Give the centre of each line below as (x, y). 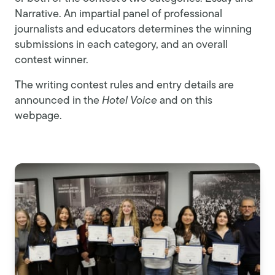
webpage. (38, 117)
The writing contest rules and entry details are (124, 86)
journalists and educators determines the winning (133, 30)
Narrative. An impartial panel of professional (118, 15)
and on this (186, 101)
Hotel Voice (131, 101)
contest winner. (52, 61)
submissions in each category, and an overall (121, 45)
